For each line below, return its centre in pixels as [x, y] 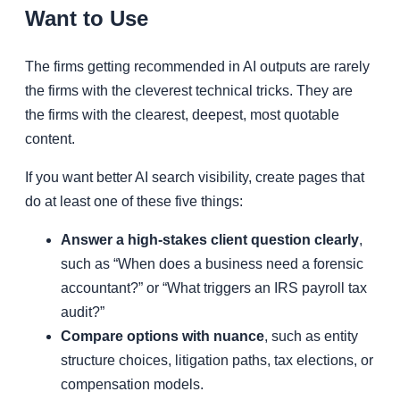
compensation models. [132, 385]
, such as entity [311, 337]
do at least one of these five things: [134, 202]
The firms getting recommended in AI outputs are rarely [197, 67]
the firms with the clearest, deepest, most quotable [182, 115]
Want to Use [87, 19]
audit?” [83, 312]
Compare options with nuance [162, 337]
